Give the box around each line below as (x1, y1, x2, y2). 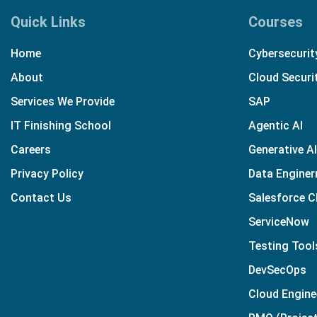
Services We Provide (11, 94, 115, 108)
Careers (11, 142, 51, 156)
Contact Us (11, 190, 71, 204)
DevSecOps (248, 263, 306, 277)
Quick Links (11, 13, 86, 30)
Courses (248, 13, 303, 30)
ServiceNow (248, 214, 309, 229)
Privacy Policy (11, 166, 83, 180)
